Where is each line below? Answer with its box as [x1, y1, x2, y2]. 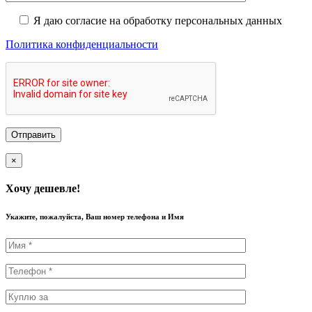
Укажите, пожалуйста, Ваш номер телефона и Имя [6, 212, 184, 221]
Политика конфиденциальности [6, 38, 158, 50]
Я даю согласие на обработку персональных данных [33, 14, 282, 26]
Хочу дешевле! [6, 182, 80, 195]
